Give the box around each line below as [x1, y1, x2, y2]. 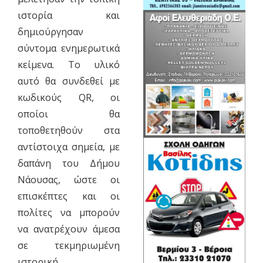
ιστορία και [17, 8, 120, 22]
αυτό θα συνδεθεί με [17, 74, 120, 87]
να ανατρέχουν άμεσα [17, 222, 120, 235]
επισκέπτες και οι [17, 189, 120, 203]
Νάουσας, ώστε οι [17, 173, 120, 186]
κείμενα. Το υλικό [17, 58, 120, 71]
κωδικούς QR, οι [17, 90, 120, 104]
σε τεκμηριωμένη [17, 238, 120, 252]
